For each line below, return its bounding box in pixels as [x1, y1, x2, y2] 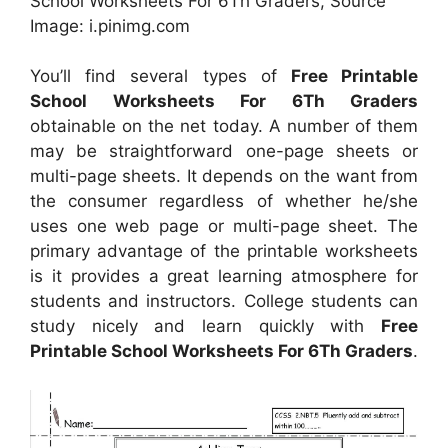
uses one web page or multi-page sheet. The [30, 216, 418, 237]
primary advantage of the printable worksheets [30, 241, 418, 262]
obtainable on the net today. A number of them [30, 116, 418, 137]
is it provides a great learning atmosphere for [30, 266, 418, 287]
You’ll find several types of [30, 66, 291, 87]
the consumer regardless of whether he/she [30, 191, 418, 212]
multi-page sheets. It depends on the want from [30, 166, 418, 187]
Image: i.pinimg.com [30, 15, 190, 36]
